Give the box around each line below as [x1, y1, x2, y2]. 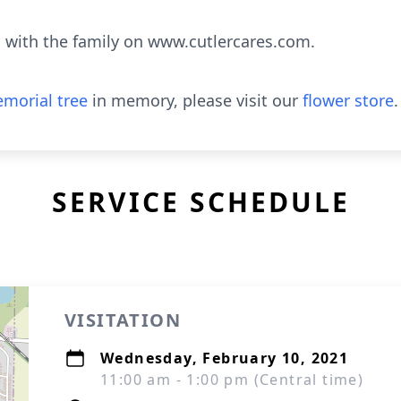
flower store [303, 90, 394, 111]
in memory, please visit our [88, 90, 303, 111]
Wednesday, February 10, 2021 [100, 348, 349, 368]
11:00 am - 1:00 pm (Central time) [100, 370, 364, 389]
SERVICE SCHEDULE [51, 183, 350, 220]
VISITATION [64, 308, 181, 332]
